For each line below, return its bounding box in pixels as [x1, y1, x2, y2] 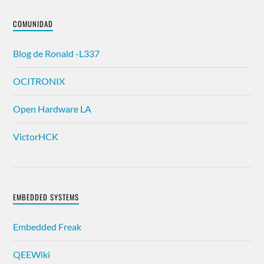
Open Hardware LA [13, 103, 92, 114]
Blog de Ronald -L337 [13, 48, 100, 59]
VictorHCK [13, 131, 59, 142]
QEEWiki [13, 249, 51, 260]
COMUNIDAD [13, 18, 54, 29]
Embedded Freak [13, 221, 82, 232]
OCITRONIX [13, 75, 65, 87]
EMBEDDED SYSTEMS [13, 192, 80, 203]
